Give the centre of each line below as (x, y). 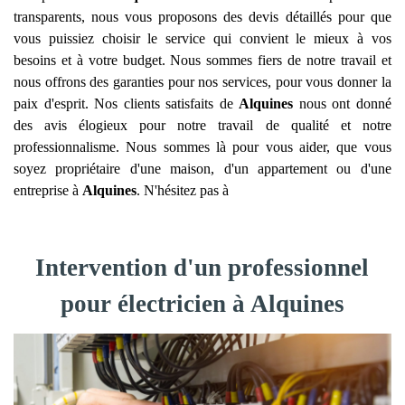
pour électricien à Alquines (202, 304)
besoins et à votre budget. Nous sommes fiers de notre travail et (202, 60)
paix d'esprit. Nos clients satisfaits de (127, 104)
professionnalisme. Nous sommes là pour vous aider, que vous (202, 147)
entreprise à (48, 190)
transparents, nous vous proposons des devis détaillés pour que (202, 17)
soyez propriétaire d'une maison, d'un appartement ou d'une (202, 169)
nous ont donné (342, 104)
